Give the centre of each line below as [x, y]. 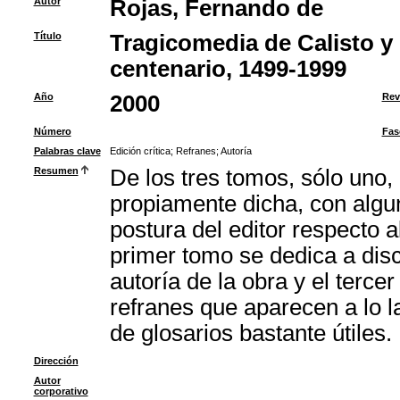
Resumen [56, 171]
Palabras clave [67, 151]
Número [52, 131]
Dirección [56, 361]
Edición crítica [140, 151]
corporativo [61, 391]
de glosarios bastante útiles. [250, 333]
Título [47, 36]
